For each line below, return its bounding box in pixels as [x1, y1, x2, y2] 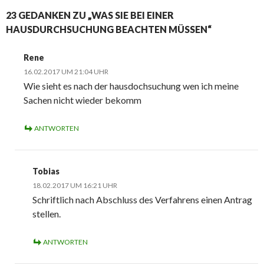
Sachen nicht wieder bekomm [24, 94, 141, 106]
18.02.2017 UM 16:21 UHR [32, 181, 117, 190]
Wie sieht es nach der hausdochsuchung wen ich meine [24, 80, 239, 92]
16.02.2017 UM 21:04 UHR [24, 67, 108, 77]
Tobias [32, 166, 60, 177]
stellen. [32, 208, 61, 220]
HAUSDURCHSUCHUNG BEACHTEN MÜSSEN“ [6, 24, 212, 35]
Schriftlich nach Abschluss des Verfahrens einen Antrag [32, 194, 252, 206]
